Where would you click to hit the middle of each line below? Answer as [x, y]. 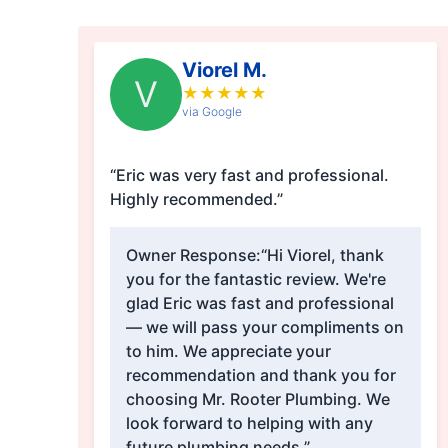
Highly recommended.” [196, 199]
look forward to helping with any [249, 423]
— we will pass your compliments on [264, 327]
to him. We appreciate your [228, 351]
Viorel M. [224, 70]
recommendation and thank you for [260, 375]
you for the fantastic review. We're [255, 279]
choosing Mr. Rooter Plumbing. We [257, 399]
